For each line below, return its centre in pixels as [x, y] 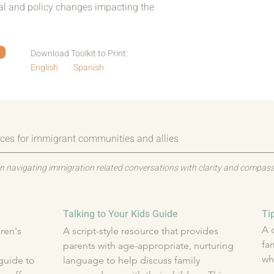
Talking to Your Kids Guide [120, 214]
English [44, 67]
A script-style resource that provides [141, 231]
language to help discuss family [131, 260]
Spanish [89, 67]
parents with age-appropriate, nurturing [148, 246]
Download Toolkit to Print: [79, 54]
